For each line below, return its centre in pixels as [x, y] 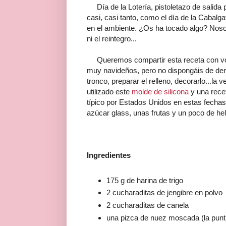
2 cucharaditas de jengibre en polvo [164, 193]
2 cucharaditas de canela [147, 205]
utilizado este [109, 91]
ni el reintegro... [112, 38]
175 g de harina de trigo [145, 180]
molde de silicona [160, 91]
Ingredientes [109, 155]
